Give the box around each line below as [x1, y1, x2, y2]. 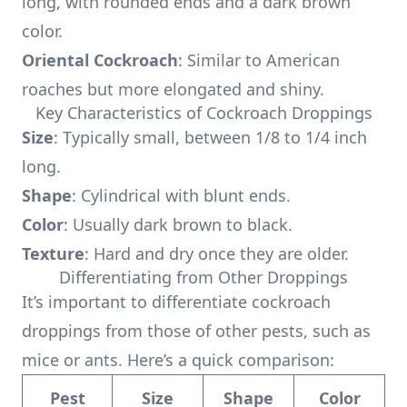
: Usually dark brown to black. [64, 213, 293, 235]
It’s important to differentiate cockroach [22, 291, 331, 313]
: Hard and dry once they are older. [84, 243, 349, 264]
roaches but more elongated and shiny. [22, 78, 324, 100]
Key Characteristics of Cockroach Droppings [35, 102, 372, 124]
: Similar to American [178, 49, 340, 71]
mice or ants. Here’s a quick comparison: [22, 349, 334, 371]
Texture [22, 243, 84, 264]
